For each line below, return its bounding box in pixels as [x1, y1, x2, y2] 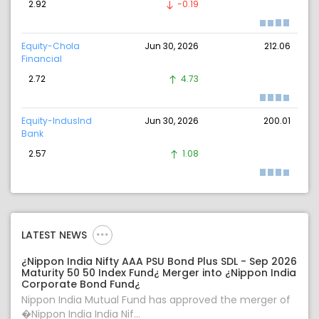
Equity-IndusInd [21, 115, 92, 127]
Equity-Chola [21, 40, 80, 53]
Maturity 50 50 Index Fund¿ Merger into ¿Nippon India [21, 266, 296, 281]
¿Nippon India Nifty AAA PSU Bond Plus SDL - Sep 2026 [21, 254, 297, 269]
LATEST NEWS [21, 228, 87, 243]
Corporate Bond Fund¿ [21, 277, 140, 292]
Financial [21, 53, 62, 66]
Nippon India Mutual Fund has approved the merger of [21, 293, 291, 308]
